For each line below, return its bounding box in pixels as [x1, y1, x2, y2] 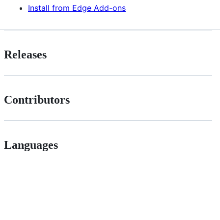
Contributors [4, 93, 70, 106]
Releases [4, 48, 47, 61]
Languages [4, 138, 58, 151]
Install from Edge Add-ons [28, 2, 126, 13]
